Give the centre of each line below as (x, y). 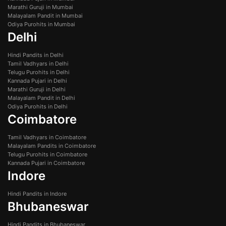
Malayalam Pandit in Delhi (41, 98)
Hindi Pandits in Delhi (36, 55)
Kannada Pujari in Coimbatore (46, 163)
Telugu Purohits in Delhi (39, 72)
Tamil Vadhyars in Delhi (38, 63)
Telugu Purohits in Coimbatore (47, 154)
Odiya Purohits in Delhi (38, 106)
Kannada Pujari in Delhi (37, 80)
